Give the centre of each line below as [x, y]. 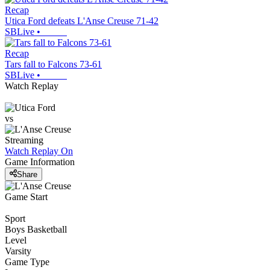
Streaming [24, 140]
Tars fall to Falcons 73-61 [53, 64]
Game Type [27, 262]
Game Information [40, 162]
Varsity [18, 251]
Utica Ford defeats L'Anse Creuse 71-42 [82, 21]
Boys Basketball [36, 229]
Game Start [26, 196]
